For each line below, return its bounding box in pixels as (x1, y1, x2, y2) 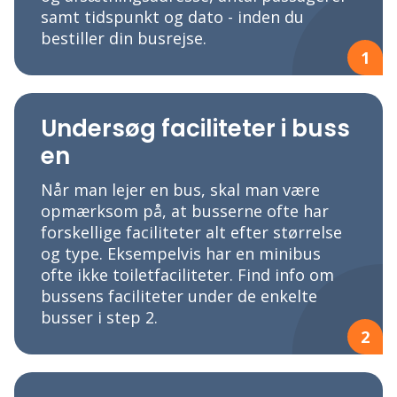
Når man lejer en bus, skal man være (41, 179, 320, 201)
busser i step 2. (41, 307, 158, 329)
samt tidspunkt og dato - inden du (41, 6, 304, 28)
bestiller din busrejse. (41, 27, 206, 50)
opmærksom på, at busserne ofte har (41, 200, 329, 222)
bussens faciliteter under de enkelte (41, 285, 317, 307)
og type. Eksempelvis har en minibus (41, 243, 321, 265)
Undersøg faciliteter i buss (41, 113, 350, 145)
